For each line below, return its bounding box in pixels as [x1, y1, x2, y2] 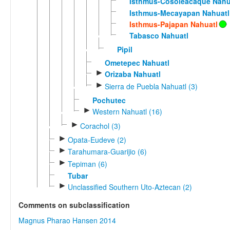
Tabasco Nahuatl [129, 30, 188, 41]
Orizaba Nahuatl [104, 69, 161, 80]
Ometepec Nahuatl [104, 57, 169, 68]
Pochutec [92, 94, 126, 105]
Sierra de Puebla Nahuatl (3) [104, 81, 198, 91]
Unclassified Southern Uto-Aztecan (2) [67, 182, 192, 193]
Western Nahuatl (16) [92, 106, 162, 117]
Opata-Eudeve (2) [67, 134, 126, 145]
